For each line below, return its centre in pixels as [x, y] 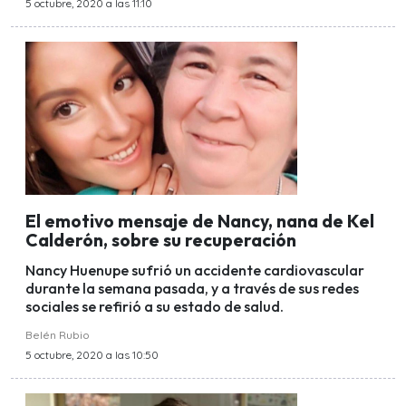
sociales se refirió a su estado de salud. [155, 307]
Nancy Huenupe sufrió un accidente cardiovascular [195, 271]
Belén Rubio [58, 335]
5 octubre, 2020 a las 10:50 [92, 355]
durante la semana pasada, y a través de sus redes [192, 289]
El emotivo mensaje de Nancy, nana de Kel [200, 222]
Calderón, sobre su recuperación [161, 241]
